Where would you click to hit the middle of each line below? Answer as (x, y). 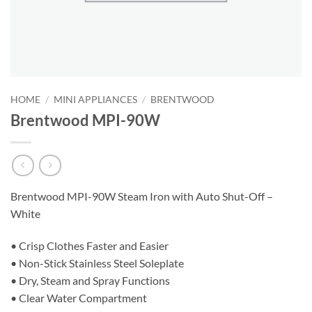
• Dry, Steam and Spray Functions (90, 281)
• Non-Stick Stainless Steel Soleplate (97, 263)
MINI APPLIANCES (96, 100)
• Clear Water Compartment (79, 298)
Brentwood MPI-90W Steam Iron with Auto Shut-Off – (142, 196)
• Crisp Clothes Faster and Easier (89, 246)
